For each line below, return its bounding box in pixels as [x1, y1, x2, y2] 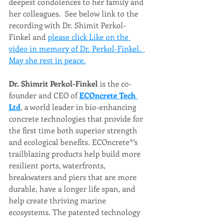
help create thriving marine [9, 195, 108, 206]
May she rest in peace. [9, 55, 86, 66]
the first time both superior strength [9, 125, 139, 136]
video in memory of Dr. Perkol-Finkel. [9, 43, 145, 54]
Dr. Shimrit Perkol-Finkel [9, 78, 100, 89]
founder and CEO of [9, 90, 79, 101]
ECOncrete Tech [79, 90, 138, 101]
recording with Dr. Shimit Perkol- [9, 20, 126, 31]
